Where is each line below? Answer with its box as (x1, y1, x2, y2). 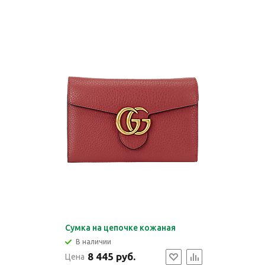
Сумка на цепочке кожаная (64, 223, 176, 232)
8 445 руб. (87, 251, 135, 262)
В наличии (75, 238, 111, 245)
